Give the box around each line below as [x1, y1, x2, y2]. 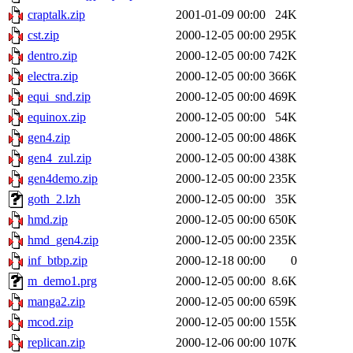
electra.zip [28, 69, 78, 83]
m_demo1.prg [28, 274, 97, 288]
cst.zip [28, 28, 59, 42]
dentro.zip [28, 49, 77, 62]
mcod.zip [28, 315, 73, 329]
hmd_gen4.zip [28, 233, 98, 247]
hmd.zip [28, 213, 68, 226]
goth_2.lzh [28, 192, 80, 206]
